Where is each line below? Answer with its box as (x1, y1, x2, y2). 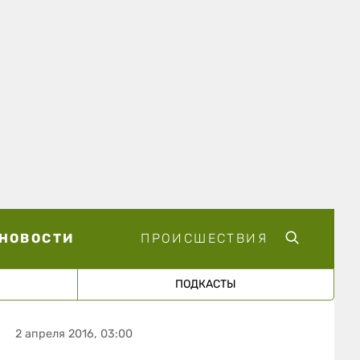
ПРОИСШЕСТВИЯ (141, 230, 268, 246)
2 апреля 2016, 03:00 (15, 326, 133, 341)
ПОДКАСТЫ (174, 276, 236, 291)
